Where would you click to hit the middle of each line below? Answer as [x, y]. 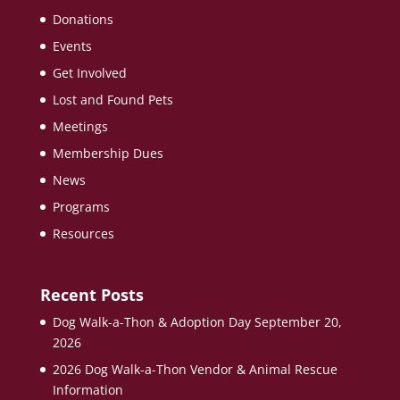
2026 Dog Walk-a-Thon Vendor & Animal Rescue [195, 370]
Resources [83, 233]
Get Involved [89, 73]
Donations [83, 19]
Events [72, 46]
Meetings [80, 126]
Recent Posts [92, 295]
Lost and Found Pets [112, 100]
